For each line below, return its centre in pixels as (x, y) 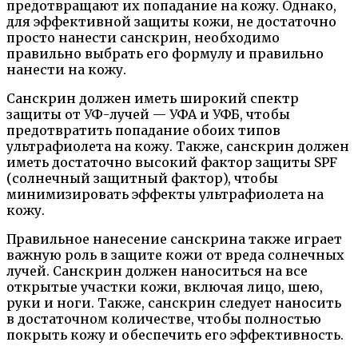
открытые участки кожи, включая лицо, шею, (165, 286)
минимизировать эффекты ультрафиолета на (165, 194)
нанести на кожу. (66, 69)
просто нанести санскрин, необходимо (143, 37)
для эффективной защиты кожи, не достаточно (171, 21)
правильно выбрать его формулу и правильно (165, 53)
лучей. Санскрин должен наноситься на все (157, 270)
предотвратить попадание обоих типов (143, 130)
